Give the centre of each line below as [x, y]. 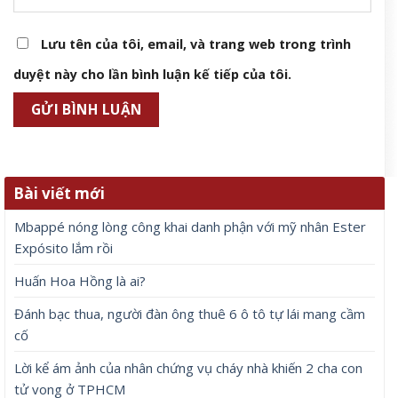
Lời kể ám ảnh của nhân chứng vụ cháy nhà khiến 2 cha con [188, 368]
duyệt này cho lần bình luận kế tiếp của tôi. [152, 75]
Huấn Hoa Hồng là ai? [80, 281]
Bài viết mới [59, 194]
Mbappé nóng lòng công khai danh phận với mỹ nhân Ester [190, 227]
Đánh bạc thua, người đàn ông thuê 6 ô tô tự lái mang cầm [190, 314]
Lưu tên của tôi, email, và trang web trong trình [196, 44]
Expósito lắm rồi [64, 248]
